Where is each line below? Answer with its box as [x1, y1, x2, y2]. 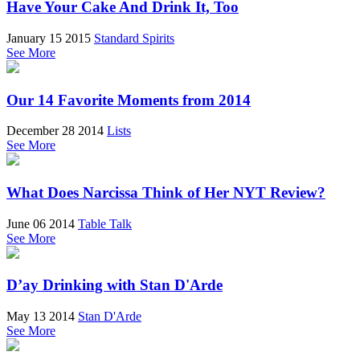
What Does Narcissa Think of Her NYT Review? [6, 184, 325, 201]
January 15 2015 [6, 31, 91, 45]
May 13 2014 [6, 309, 75, 324]
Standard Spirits [94, 31, 174, 45]
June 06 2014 [6, 216, 75, 231]
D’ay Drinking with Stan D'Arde [6, 276, 223, 294]
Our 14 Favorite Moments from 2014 [6, 91, 251, 108]
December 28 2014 [6, 124, 104, 138]
